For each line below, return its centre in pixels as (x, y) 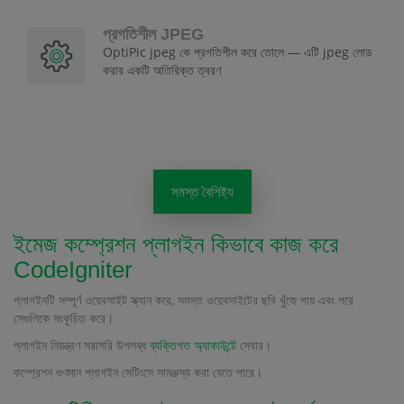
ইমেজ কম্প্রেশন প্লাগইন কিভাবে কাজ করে (176, 245)
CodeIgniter (73, 270)
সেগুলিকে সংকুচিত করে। (64, 318)
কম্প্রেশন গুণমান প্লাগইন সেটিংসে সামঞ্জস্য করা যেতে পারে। (138, 372)
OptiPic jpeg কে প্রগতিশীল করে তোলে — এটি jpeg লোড (238, 52)
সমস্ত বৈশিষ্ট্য (202, 192)
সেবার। (254, 345)
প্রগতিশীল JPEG (153, 35)
